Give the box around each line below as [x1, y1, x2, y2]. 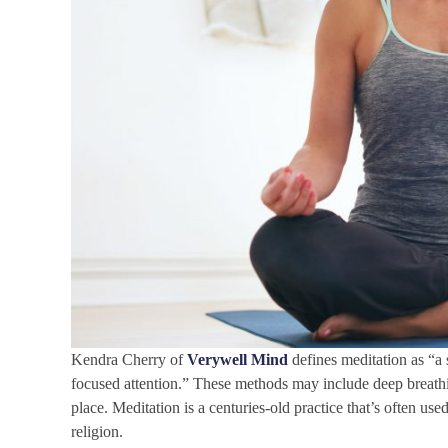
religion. [71, 423, 124, 441]
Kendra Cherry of [71, 351, 188, 369]
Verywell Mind [187, 351, 293, 369]
